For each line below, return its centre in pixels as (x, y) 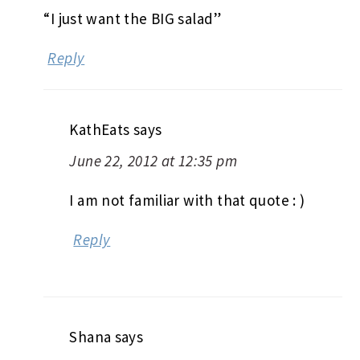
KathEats (100, 129)
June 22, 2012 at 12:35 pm (153, 160)
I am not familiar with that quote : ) (187, 200)
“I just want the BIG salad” (133, 18)
